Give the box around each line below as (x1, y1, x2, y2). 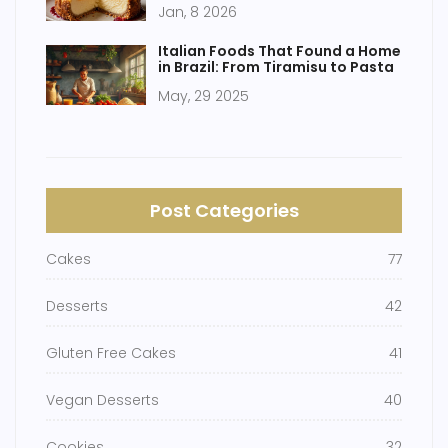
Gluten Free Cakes (46, 343, 176, 364)
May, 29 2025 (158, 86, 249, 107)
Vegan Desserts (46, 390, 159, 411)
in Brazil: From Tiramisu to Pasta (158, 57, 394, 78)
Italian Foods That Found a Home (158, 41, 401, 62)
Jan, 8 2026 (158, 2, 237, 23)
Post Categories (149, 198, 299, 224)
